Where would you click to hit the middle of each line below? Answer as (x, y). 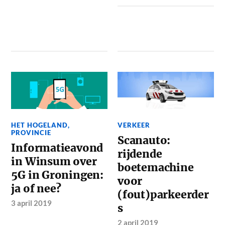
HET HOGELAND (40, 125)
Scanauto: (144, 140)
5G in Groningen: (58, 175)
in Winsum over (54, 161)
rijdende (140, 154)
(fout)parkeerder (163, 195)
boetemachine (156, 167)
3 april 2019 (32, 203)
